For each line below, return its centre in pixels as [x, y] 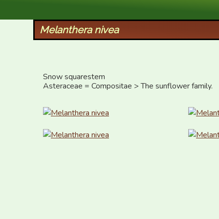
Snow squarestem [74, 77]
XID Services [64, 8]
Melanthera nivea [79, 30]
